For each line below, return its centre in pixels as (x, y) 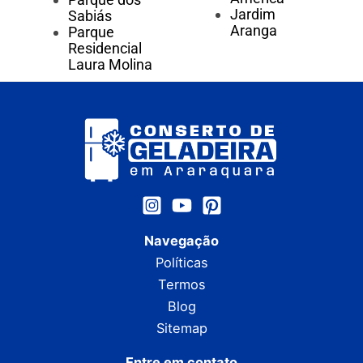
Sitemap (181, 328)
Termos (181, 284)
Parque (91, 32)
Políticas (181, 263)
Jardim (252, 15)
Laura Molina (110, 65)
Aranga (253, 31)
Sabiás (90, 16)
